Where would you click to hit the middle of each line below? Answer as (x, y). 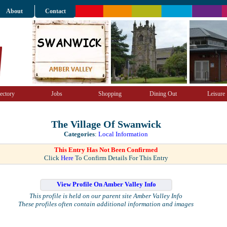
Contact (55, 11)
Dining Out (163, 94)
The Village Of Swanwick (106, 124)
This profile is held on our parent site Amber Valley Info (106, 196)
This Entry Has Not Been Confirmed (106, 150)
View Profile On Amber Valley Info (106, 184)
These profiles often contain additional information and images (106, 204)
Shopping (110, 94)
